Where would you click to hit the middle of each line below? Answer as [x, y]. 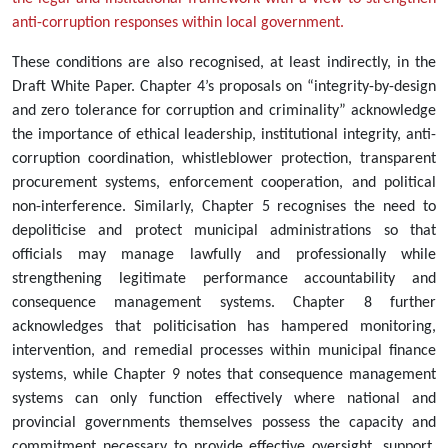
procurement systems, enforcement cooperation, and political [224, 183]
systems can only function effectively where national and [224, 399]
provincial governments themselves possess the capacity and [224, 423]
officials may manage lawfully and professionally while [224, 255]
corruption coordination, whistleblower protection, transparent [224, 159]
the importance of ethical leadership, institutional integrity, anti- [224, 135]
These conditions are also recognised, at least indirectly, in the [224, 63]
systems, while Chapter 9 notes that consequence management [224, 375]
